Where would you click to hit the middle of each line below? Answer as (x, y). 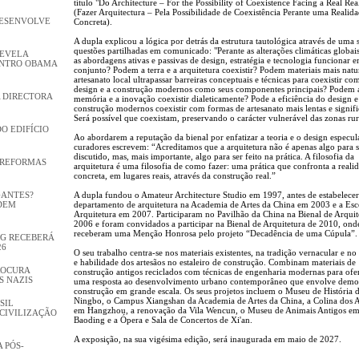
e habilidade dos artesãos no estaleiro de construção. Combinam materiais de (215, 262)
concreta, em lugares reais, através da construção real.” (175, 175)
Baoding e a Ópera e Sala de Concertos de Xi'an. (163, 319)
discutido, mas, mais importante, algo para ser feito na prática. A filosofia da (214, 156)
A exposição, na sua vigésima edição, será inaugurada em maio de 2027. (208, 339)
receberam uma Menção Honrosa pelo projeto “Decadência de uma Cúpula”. (216, 233)
